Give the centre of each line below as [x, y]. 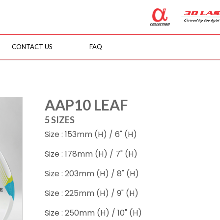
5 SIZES [60, 120]
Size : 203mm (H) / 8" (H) [92, 174]
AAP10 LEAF [86, 105]
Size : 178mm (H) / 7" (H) [91, 154]
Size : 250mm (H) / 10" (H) [94, 213]
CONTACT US [32, 46]
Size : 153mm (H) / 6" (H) [91, 134]
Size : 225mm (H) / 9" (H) [92, 193]
